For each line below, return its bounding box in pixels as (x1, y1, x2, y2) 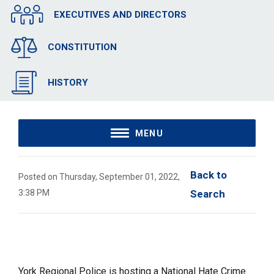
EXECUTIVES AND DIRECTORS (53, 9, 187, 21)
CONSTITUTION (47, 42, 117, 53)
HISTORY (47, 77, 88, 89)
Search (190, 188, 226, 201)
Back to (190, 169, 228, 182)
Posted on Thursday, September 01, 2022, (18, 172, 180, 182)
